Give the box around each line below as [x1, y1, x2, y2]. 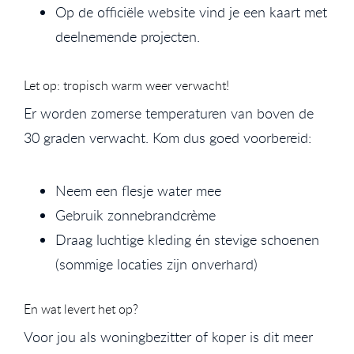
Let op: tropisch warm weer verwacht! [24, 76, 229, 94]
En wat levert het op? [24, 299, 138, 318]
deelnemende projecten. [55, 26, 200, 46]
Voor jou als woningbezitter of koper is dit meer [24, 326, 313, 346]
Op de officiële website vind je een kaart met [55, 2, 327, 21]
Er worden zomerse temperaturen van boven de [24, 103, 314, 122]
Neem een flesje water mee [55, 180, 221, 200]
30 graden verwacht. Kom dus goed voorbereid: [24, 127, 311, 147]
